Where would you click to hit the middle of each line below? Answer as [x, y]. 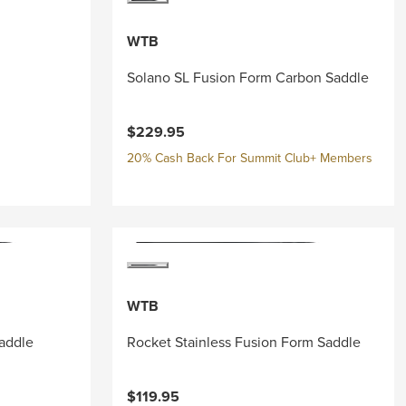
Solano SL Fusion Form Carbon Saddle [247, 77]
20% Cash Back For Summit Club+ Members [249, 158]
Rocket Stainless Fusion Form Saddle [243, 342]
